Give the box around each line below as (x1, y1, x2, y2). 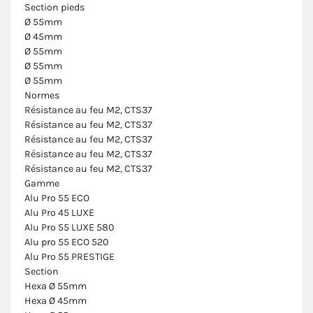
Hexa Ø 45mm (24, 294, 87, 307)
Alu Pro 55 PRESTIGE (24, 250, 115, 263)
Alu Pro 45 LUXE (24, 206, 94, 219)
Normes (24, 89, 59, 101)
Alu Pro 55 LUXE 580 (24, 221, 114, 233)
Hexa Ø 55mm (24, 279, 87, 292)
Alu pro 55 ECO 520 (24, 235, 108, 248)
